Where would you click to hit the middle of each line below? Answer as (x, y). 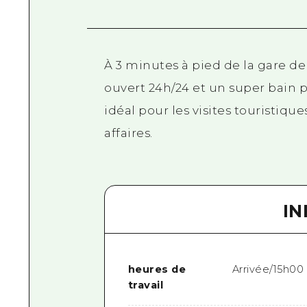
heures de (157, 270)
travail (146, 285)
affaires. (128, 133)
